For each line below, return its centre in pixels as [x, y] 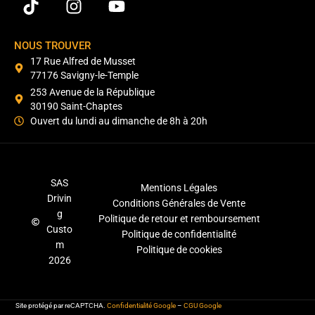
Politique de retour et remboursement [179, 219]
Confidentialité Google [142, 306]
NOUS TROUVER [52, 46]
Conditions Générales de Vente [179, 204]
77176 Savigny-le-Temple [84, 76]
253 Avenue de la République [92, 92]
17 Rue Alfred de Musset [83, 62]
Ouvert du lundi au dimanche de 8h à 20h [118, 121]
